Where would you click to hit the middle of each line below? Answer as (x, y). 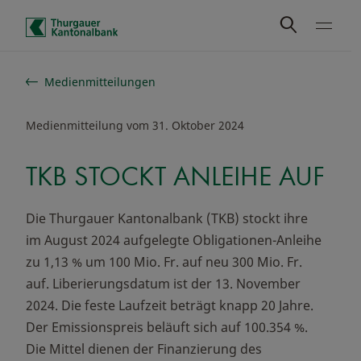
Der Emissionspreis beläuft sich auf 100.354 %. (167, 327)
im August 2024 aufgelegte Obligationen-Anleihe (174, 240)
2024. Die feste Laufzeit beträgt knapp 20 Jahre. (170, 305)
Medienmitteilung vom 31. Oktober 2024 (135, 125)
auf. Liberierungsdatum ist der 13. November (163, 284)
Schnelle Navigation (85, 74)
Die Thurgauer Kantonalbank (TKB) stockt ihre (167, 218)
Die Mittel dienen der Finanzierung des (144, 349)
